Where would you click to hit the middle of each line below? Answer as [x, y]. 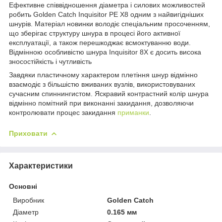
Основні [23, 186]
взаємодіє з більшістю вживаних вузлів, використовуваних [102, 84]
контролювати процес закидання [63, 112]
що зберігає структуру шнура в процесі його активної [95, 33]
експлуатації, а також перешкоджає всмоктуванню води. [100, 42]
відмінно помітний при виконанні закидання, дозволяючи [101, 103]
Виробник [28, 200]
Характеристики [41, 166]
